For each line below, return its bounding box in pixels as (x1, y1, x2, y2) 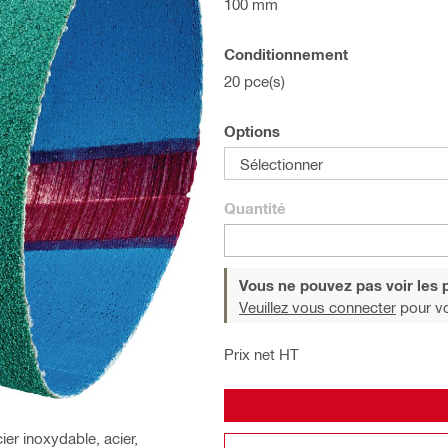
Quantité (224, 199, 286, 217)
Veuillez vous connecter (239, 298, 396, 316)
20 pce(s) (224, 72, 285, 90)
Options (224, 122, 280, 140)
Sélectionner (240, 154, 323, 173)
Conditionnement (224, 45, 348, 63)
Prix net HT (224, 345, 299, 363)
